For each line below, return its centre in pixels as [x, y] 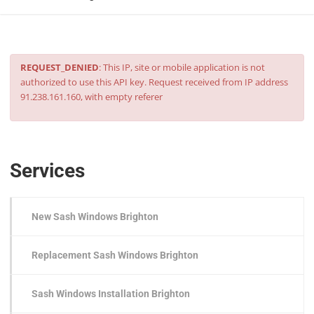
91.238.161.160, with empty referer [92, 96]
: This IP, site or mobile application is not [182, 67]
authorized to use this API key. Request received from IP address [155, 82]
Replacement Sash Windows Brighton [115, 255]
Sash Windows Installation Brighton [111, 294]
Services [48, 170]
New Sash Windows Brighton [95, 217]
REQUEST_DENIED [60, 67]
